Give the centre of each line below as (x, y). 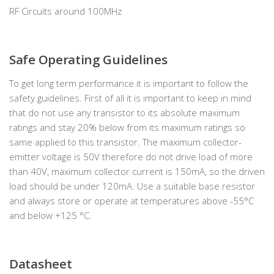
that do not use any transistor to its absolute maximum (124, 113)
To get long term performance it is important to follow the (129, 83)
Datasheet (41, 264)
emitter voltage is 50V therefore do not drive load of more (131, 157)
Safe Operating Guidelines (88, 60)
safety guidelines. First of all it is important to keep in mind (130, 98)
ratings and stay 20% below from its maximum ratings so (127, 128)
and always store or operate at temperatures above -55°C (131, 201)
